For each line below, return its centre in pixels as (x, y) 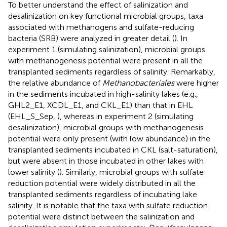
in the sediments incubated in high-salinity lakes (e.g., (103, 94)
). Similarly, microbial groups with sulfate (131, 172)
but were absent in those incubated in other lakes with (106, 161)
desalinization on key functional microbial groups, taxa (106, 16)
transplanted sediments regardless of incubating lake (103, 194)
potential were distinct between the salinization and (101, 217)
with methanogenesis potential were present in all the (105, 61)
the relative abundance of (55, 83)
